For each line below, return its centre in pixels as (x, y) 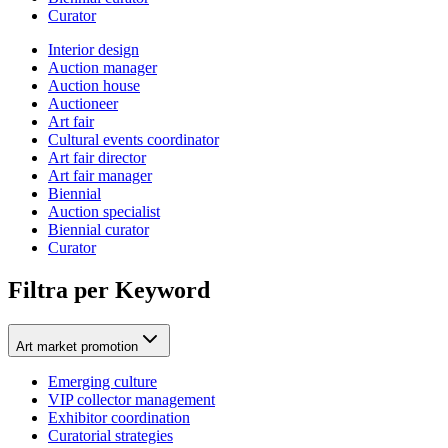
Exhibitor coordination (119, 417)
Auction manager (102, 67)
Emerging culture (102, 381)
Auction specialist (104, 211)
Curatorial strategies (110, 435)
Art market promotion (77, 346)
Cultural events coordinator (133, 139)
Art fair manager (100, 175)
